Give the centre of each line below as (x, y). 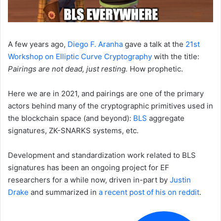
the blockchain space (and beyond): (71, 118)
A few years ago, (38, 44)
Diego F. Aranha (96, 44)
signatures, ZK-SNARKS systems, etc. (73, 130)
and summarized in (64, 192)
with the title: (176, 56)
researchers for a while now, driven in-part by (89, 180)
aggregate (166, 118)
